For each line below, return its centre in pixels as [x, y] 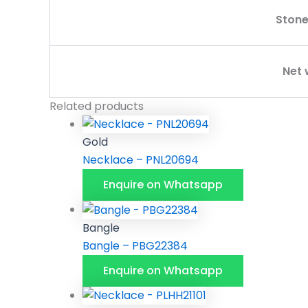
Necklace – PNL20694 [141, 160]
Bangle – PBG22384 [135, 245]
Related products [97, 106]
